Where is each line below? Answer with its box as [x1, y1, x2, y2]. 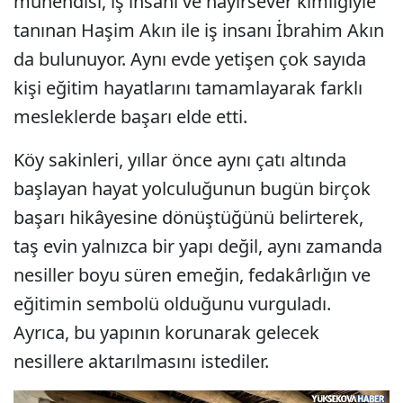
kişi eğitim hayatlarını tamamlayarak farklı [13, 76, 363, 101]
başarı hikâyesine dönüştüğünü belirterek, [13, 205, 363, 230]
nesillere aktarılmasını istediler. [13, 349, 269, 374]
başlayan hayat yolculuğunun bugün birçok [13, 176, 371, 201]
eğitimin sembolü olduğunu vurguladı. [13, 291, 331, 317]
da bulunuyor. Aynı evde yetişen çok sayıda [13, 47, 366, 72]
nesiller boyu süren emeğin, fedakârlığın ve [13, 263, 371, 288]
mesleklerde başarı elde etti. [13, 104, 247, 130]
